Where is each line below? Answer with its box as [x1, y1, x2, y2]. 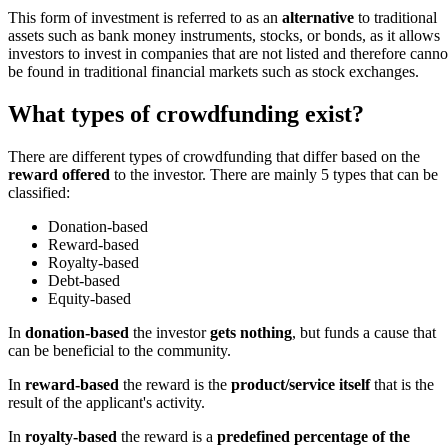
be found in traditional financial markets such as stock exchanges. [8, 62, 419, 80]
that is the [370, 375, 434, 393]
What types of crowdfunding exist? [8, 100, 364, 127]
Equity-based [48, 289, 131, 307]
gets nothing [210, 323, 292, 341]
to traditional [354, 8, 437, 26]
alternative [282, 8, 354, 26]
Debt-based [48, 271, 120, 289]
